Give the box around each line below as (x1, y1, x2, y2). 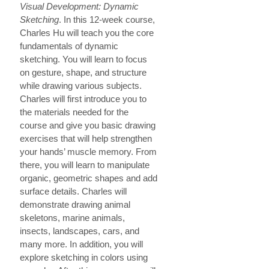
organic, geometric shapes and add (19, 173, 157, 184)
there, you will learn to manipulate (19, 160, 150, 171)
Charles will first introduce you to (19, 94, 147, 104)
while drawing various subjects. (19, 80, 142, 91)
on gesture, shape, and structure (19, 67, 147, 78)
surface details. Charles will (19, 186, 127, 197)
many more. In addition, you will (19, 239, 143, 250)
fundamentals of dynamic (19, 41, 118, 52)
